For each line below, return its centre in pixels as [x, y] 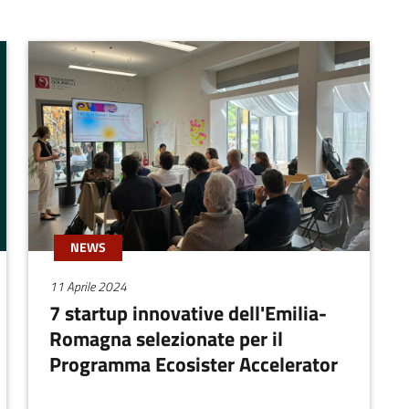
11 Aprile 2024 [89, 287]
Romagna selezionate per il [167, 339]
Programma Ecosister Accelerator [194, 365]
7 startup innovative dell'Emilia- [189, 314]
